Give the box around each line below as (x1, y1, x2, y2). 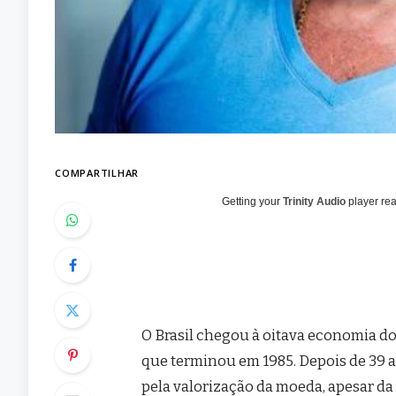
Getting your (222, 194, 284, 208)
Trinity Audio (283, 194, 346, 208)
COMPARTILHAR (55, 165, 140, 179)
